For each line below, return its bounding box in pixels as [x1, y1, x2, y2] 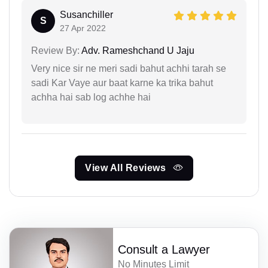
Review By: [31, 45, 80, 56]
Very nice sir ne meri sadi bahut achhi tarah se [31, 63, 226, 74]
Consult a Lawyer [118, 242, 211, 256]
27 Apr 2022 [60, 23, 106, 33]
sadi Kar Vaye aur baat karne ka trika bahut [31, 77, 213, 88]
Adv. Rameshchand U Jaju [80, 45, 194, 56]
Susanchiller [60, 9, 113, 20]
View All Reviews [85, 162, 169, 173]
